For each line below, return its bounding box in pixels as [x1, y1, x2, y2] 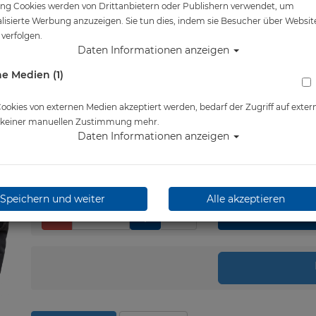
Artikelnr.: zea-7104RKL [31, 9, 142, 22]
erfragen [31, 129, 74, 142]
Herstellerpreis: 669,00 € [31, 44, 152, 57]
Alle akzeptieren [207, 193, 286, 205]
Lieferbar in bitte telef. [47, 115, 159, 128]
